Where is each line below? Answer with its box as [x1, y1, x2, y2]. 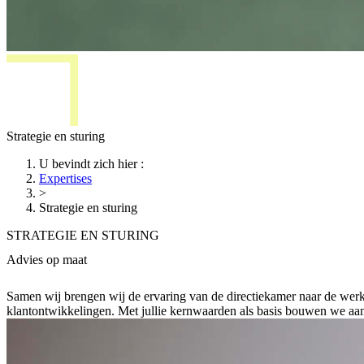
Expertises [39, 171, 92, 185]
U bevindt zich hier [39, 157, 137, 171]
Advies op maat [6, 253, 87, 266]
